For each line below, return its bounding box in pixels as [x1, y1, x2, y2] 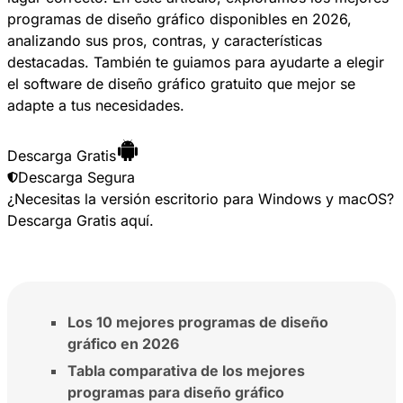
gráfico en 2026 [67, 334, 179, 353]
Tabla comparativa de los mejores [67, 361, 305, 380]
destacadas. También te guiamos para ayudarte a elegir [7, 52, 384, 71]
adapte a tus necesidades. [7, 95, 184, 114]
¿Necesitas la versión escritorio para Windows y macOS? [7, 189, 394, 208]
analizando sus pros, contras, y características [7, 31, 322, 49]
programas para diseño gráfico [67, 382, 284, 401]
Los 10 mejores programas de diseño [67, 312, 328, 331]
